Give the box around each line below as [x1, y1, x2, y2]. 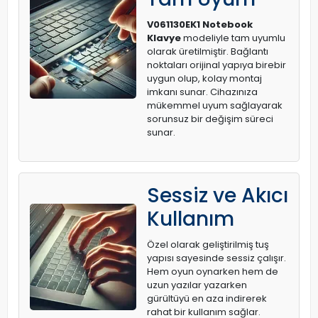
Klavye [147, 31, 181, 45]
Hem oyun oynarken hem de [147, 265, 278, 279]
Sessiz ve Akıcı [147, 182, 288, 210]
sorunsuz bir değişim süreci [147, 112, 273, 126]
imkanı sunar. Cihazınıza [147, 85, 258, 99]
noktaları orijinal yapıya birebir [147, 58, 286, 72]
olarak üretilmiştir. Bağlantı [147, 45, 268, 59]
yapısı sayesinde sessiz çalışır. [147, 251, 286, 265]
